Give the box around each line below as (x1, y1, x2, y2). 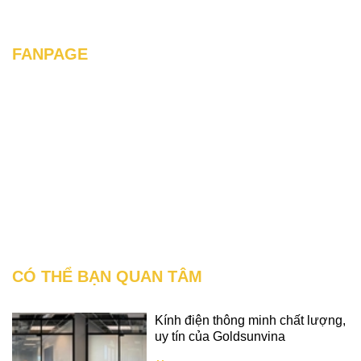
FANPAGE (12, 45, 88, 63)
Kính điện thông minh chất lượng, (155, 313, 346, 327)
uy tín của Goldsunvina (155, 330, 286, 343)
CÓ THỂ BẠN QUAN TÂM (12, 268, 202, 285)
